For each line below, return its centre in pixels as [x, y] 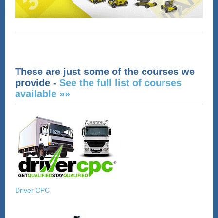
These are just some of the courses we [105, 72]
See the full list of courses [121, 83]
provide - [37, 83]
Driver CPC [33, 191]
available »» [43, 94]
